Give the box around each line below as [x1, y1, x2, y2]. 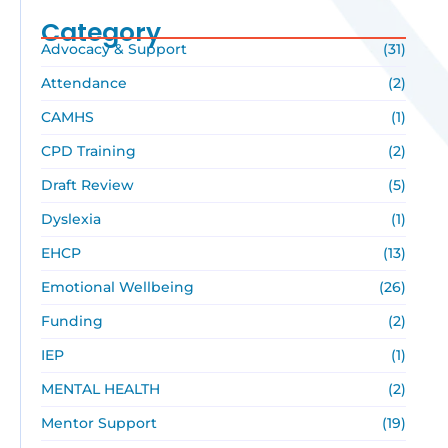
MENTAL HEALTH [40, 380, 160, 398]
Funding [40, 312, 103, 330]
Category [40, 15, 161, 50]
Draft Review [40, 176, 134, 194]
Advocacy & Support [40, 40, 187, 58]
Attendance [40, 74, 127, 92]
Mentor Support [40, 414, 157, 432]
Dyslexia [40, 210, 101, 228]
